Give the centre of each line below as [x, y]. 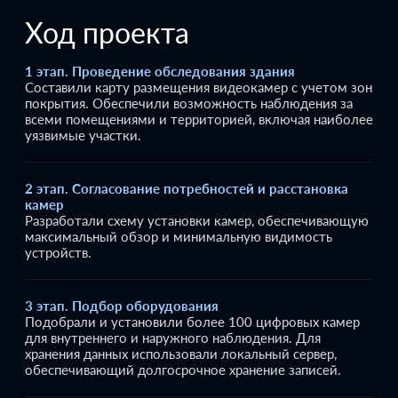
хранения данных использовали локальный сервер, [181, 353]
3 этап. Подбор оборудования [122, 305]
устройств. [58, 252]
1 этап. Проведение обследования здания [160, 71]
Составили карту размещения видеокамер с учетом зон [199, 87]
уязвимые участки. [83, 135]
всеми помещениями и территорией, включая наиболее [199, 119]
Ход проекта [107, 32]
